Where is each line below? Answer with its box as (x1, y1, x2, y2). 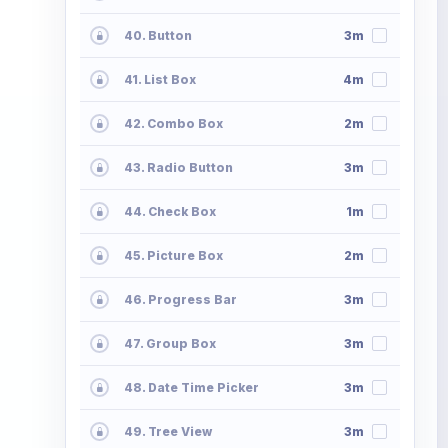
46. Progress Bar (124, 292, 237, 308)
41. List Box (124, 72, 196, 88)
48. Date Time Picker (124, 380, 259, 396)
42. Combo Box (124, 116, 223, 132)
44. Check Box (124, 204, 216, 220)
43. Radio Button (124, 160, 233, 176)
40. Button (124, 28, 192, 44)
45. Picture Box (124, 248, 223, 264)
